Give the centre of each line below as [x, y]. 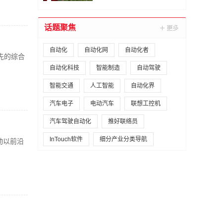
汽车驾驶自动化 [70, 121]
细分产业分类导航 [123, 139]
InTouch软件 [66, 139]
